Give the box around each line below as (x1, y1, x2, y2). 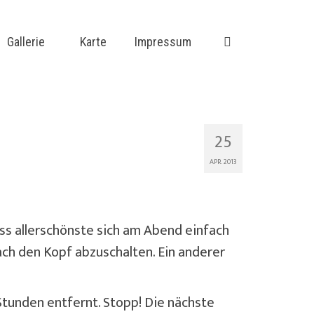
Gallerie (7, 34, 45, 49)
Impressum (135, 34, 191, 49)
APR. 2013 (210, 156, 237, 168)
